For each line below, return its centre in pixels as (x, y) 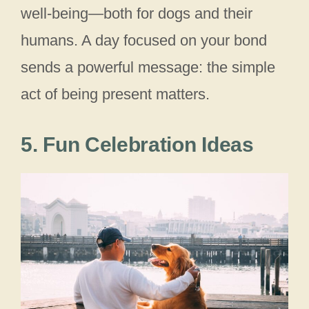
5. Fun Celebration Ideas (137, 145)
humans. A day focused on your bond (144, 41)
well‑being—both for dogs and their (137, 14)
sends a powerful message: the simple (148, 68)
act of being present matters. (115, 94)
